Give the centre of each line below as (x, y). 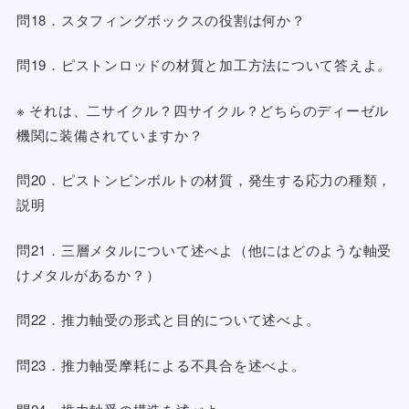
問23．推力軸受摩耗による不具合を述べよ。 (161, 364)
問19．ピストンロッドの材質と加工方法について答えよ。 (204, 65)
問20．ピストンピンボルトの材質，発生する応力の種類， (204, 180)
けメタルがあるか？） (88, 274)
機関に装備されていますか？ (110, 134)
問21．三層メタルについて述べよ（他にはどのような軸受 (204, 249)
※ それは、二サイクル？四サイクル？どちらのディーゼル (203, 110)
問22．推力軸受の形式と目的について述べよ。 (168, 320)
